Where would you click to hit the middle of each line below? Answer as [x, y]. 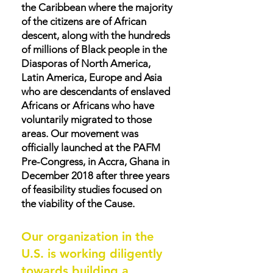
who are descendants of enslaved [96, 91]
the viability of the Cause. [78, 204]
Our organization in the [87, 236]
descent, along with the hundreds [96, 35]
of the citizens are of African [84, 21]
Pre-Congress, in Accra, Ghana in [95, 161]
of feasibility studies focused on [91, 190]
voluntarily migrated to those [87, 119]
